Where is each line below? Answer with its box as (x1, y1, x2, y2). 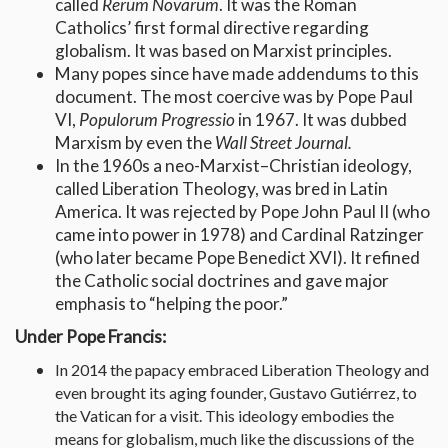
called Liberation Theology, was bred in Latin (55, 178, 388, 200)
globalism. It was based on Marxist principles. (55, 40, 392, 62)
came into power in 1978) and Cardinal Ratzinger (55, 224, 424, 246)
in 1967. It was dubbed (235, 109, 407, 131)
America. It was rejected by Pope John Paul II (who (55, 201, 430, 223)
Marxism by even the (55, 132, 215, 154)
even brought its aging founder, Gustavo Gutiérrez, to (55, 383, 417, 403)
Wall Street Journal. (215, 132, 352, 154)
